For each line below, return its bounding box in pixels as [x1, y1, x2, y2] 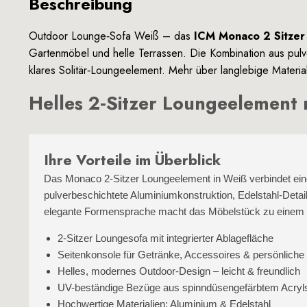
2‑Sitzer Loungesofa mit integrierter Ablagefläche [58, 232, 273, 244]
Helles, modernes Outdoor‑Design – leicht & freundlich [58, 265, 300, 277]
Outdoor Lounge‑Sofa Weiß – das [29, 28, 194, 44]
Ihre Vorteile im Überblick [44, 149, 221, 171]
